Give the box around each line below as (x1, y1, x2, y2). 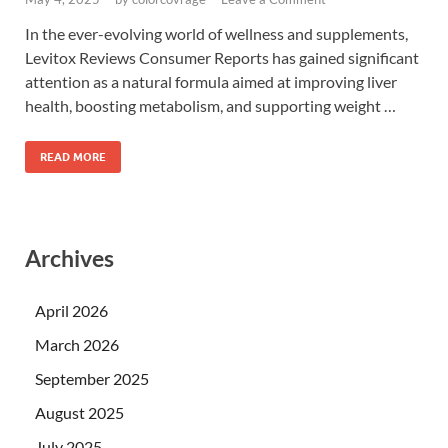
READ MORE (40, 150, 106, 165)
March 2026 (35, 334, 119, 354)
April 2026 (35, 300, 108, 320)
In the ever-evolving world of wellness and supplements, (25, 24, 408, 44)
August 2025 (35, 402, 124, 422)
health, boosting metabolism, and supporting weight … (25, 96, 396, 116)
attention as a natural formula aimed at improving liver (25, 72, 397, 92)
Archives (25, 244, 114, 273)
